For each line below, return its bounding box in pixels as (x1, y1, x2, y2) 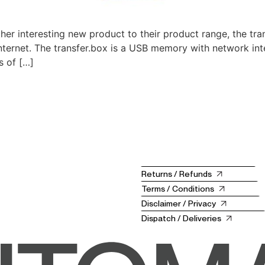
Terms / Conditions (141, 183, 215, 193)
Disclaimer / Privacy (141, 198, 216, 208)
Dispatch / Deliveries (141, 213, 222, 223)
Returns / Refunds (141, 169, 212, 179)
